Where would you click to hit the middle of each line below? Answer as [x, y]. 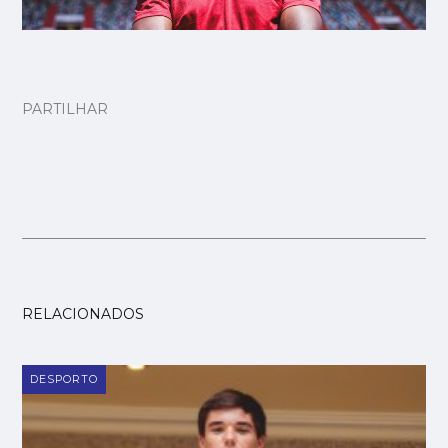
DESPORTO [64, 379]
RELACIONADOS [83, 313]
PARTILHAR [65, 109]
